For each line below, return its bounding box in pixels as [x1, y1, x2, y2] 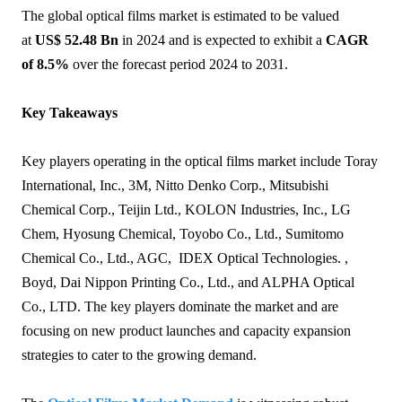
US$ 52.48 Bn [35, 32, 118, 48]
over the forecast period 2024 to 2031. [69, 57, 288, 73]
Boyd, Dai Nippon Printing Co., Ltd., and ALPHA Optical [22, 275, 354, 291]
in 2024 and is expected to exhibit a [118, 32, 326, 48]
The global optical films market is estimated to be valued [22, 8, 339, 24]
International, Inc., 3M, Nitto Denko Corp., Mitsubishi [22, 178, 328, 194]
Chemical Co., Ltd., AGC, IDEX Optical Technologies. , [22, 250, 348, 267]
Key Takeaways [22, 105, 118, 121]
